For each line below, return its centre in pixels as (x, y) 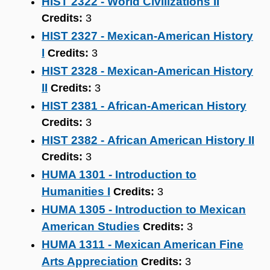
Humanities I (76, 191)
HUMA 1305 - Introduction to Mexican (144, 209)
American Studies (91, 226)
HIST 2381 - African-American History (144, 106)
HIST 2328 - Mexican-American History (147, 71)
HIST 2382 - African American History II (148, 140)
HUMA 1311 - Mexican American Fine (143, 244)
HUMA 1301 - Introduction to (119, 174)
